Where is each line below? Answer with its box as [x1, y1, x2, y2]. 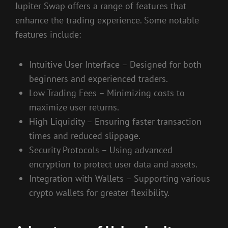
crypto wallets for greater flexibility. [29, 187, 169, 199]
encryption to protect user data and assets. [29, 158, 197, 170]
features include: [15, 28, 81, 40]
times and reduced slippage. [29, 130, 140, 142]
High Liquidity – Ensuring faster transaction [29, 116, 202, 128]
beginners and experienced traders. [29, 73, 168, 85]
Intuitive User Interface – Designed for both [29, 59, 202, 71]
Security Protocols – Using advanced [29, 144, 173, 156]
